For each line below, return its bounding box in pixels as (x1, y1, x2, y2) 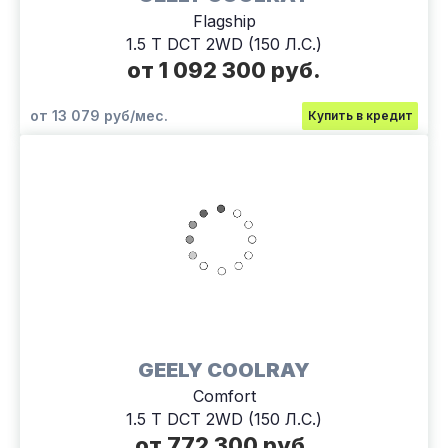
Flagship (192, 10, 256, 31)
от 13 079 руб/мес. (30, 106, 168, 124)
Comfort (192, 385, 256, 406)
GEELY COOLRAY (138, 357, 310, 382)
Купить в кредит (307, 107, 413, 123)
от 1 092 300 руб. (127, 56, 321, 83)
